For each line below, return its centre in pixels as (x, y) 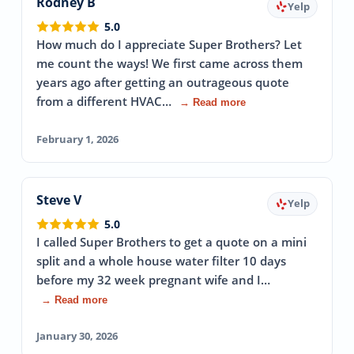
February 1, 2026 (78, 139)
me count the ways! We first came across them (170, 64)
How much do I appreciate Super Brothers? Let (169, 45)
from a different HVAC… (104, 102)
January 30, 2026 (77, 335)
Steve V (59, 200)
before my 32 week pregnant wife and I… (154, 280)
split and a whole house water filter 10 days (162, 261)
